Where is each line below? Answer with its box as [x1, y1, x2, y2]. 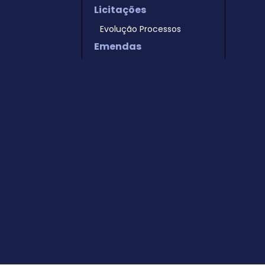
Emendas [93, 40, 141, 53]
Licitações [93, 3, 146, 17]
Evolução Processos [99, 23, 181, 35]
